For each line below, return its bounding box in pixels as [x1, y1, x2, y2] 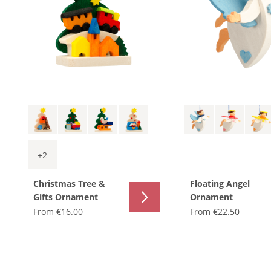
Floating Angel [189, 178, 250, 190]
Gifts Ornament [33, 191, 98, 203]
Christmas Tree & [33, 178, 105, 190]
